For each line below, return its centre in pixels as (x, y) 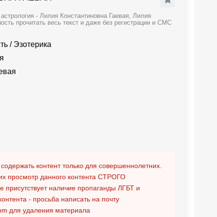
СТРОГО (112, 177)
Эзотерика (32, 44)
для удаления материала (49, 210)
